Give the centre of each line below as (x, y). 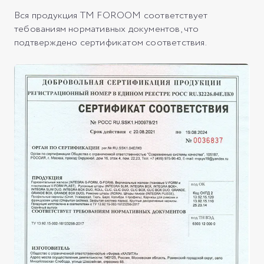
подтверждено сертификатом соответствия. (110, 42)
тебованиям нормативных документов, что (107, 29)
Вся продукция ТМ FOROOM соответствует (111, 15)
